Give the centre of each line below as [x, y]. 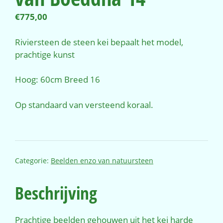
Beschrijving [56, 193]
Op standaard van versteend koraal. [84, 105]
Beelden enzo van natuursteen [102, 161]
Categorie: [33, 161]
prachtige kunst [45, 54]
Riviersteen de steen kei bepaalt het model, [99, 42]
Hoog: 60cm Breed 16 [57, 80]
